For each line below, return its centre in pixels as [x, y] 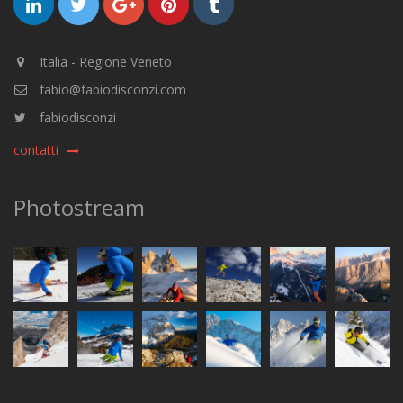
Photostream [79, 207]
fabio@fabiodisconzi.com [111, 90]
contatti [36, 150]
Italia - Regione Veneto [104, 62]
